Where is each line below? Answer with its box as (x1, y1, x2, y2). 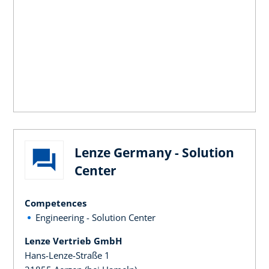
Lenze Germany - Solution (74, 144, 234, 161)
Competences (25, 196, 86, 209)
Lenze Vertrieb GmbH (25, 234, 122, 247)
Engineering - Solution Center (35, 211, 156, 223)
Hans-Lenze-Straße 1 (25, 249, 110, 261)
